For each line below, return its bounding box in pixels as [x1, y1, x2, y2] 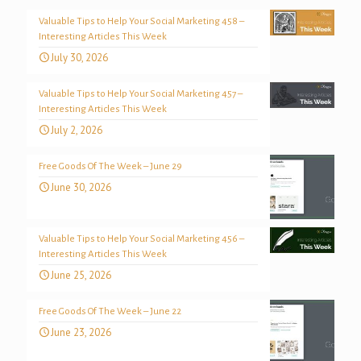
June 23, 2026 [51, 326, 111, 340]
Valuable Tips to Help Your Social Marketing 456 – [39, 234, 244, 245]
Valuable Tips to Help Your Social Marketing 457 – [39, 89, 243, 100]
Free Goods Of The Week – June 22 [39, 306, 181, 317]
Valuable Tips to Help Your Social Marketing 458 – [39, 16, 244, 27]
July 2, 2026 [51, 123, 102, 138]
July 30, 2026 [51, 51, 108, 65]
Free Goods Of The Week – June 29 [39, 161, 182, 172]
